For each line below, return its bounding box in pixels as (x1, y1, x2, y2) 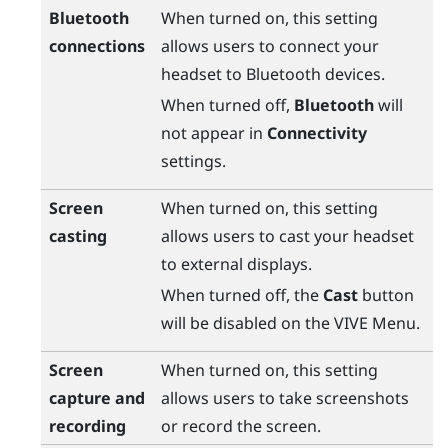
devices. (320, 62, 385, 85)
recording (48, 414, 126, 437)
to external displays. (160, 252, 312, 275)
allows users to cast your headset (160, 224, 414, 247)
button (357, 283, 414, 306)
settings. (160, 149, 226, 172)
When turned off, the (160, 283, 323, 306)
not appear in (160, 121, 267, 144)
